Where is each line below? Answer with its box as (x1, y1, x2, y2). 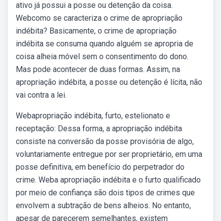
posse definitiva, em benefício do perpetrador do (16, 162, 184, 172)
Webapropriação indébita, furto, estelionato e (16, 111, 170, 120)
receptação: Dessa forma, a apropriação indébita (16, 124, 182, 133)
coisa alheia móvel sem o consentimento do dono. (16, 52, 188, 61)
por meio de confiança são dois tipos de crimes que (16, 188, 195, 197)
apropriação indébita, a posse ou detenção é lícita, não (16, 77, 202, 87)
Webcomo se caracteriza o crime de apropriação (16, 13, 183, 23)
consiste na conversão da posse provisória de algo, (16, 137, 194, 146)
